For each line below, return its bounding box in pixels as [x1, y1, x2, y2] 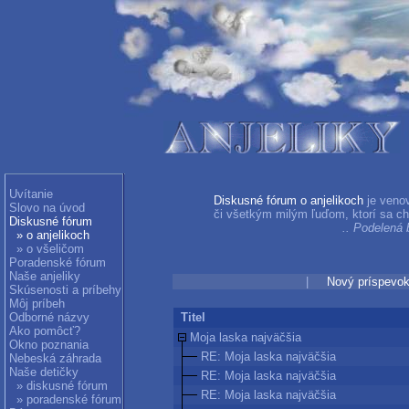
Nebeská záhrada [9, 351, 101, 365]
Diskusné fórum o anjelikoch [214, 194, 363, 207]
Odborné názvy [9, 310, 89, 324]
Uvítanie [9, 187, 53, 201]
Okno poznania [9, 338, 89, 351]
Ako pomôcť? [9, 324, 80, 338]
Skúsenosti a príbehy [9, 283, 121, 297]
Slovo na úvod [9, 201, 85, 215]
